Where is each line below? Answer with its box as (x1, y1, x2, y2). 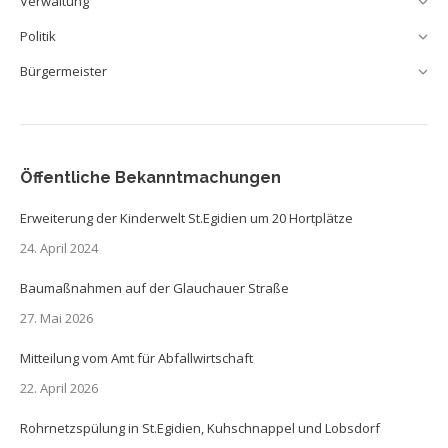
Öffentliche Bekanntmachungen (20, 168, 281, 187)
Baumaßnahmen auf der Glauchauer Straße (20, 279, 289, 297)
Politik (20, 27, 56, 45)
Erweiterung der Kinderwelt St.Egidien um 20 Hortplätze (20, 209, 353, 227)
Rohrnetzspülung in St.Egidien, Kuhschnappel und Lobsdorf (20, 419, 380, 437)
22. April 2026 (20, 379, 98, 397)
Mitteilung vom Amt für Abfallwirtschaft (20, 349, 253, 367)
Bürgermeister (20, 62, 107, 80)
